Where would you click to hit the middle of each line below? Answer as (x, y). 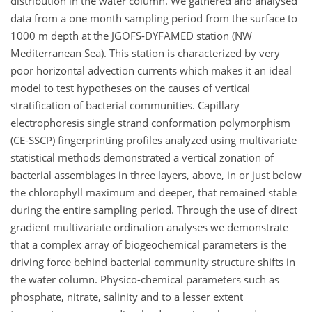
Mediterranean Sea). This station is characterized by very (145, 53)
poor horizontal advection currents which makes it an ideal (151, 70)
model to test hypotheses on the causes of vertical (130, 87)
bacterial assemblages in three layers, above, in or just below (156, 174)
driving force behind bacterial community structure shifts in (153, 262)
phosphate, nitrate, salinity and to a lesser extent (127, 296)
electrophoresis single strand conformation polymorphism (150, 122)
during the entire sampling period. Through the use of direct (154, 209)
